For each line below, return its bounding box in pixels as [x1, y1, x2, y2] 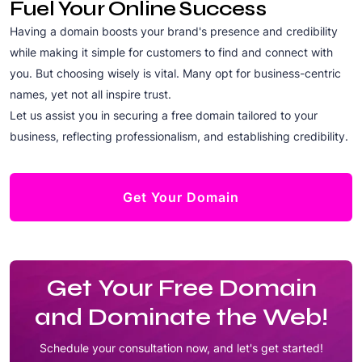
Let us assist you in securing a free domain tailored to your [10, 107, 318, 122]
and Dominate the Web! [34, 301, 328, 331]
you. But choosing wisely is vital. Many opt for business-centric [10, 65, 341, 80]
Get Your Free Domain [45, 272, 317, 302]
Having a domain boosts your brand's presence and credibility [10, 23, 338, 38]
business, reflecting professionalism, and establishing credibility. [10, 128, 348, 143]
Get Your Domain [123, 188, 239, 205]
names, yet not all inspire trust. [10, 86, 171, 101]
